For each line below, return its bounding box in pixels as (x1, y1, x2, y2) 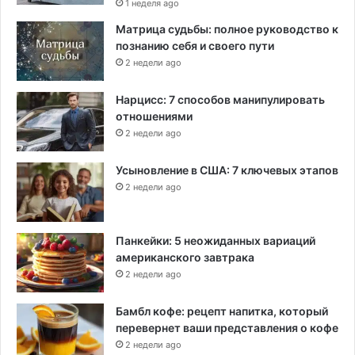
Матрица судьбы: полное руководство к (116, 22, 338, 36)
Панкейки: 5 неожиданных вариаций (116, 234, 315, 248)
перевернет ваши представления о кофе (116, 321, 338, 335)
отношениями (116, 109, 193, 124)
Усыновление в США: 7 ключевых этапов (116, 163, 338, 177)
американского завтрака (116, 250, 254, 265)
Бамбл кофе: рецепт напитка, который (116, 304, 328, 319)
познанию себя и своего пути (116, 39, 274, 53)
